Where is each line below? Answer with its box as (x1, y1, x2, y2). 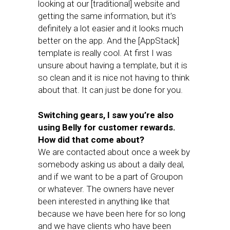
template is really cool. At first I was (38, 48, 172, 58)
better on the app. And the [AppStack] (38, 35, 179, 46)
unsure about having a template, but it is (38, 60, 187, 70)
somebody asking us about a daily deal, (38, 159, 184, 169)
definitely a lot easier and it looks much (38, 23, 183, 33)
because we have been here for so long (38, 208, 185, 219)
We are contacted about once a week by (38, 147, 190, 157)
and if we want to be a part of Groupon (38, 171, 183, 182)
